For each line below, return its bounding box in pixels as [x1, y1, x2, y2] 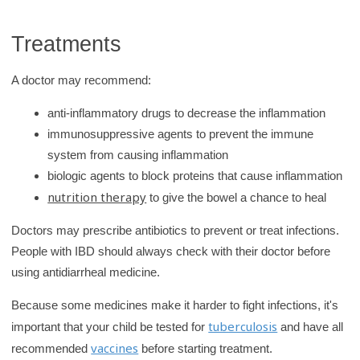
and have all [277, 319, 344, 333]
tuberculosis [208, 317, 278, 334]
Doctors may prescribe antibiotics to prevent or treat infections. [11, 223, 340, 237]
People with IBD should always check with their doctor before [11, 243, 331, 258]
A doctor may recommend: [11, 72, 152, 87]
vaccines [91, 339, 139, 356]
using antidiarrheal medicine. [11, 264, 161, 279]
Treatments [11, 31, 122, 56]
